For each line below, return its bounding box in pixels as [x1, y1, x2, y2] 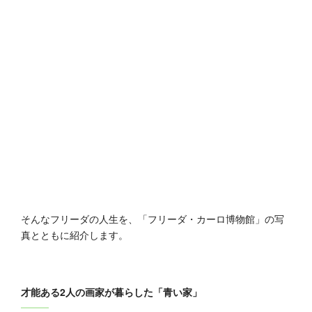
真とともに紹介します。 [21, 228, 128, 242]
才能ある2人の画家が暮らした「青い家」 [21, 285, 202, 299]
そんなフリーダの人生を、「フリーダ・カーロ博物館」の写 [21, 212, 284, 226]
